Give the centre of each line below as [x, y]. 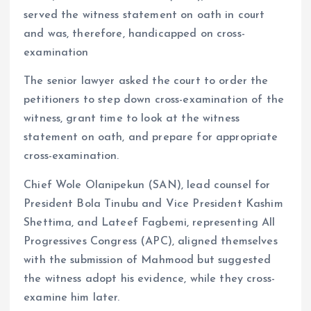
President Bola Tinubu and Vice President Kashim [153, 204]
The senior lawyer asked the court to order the [146, 82]
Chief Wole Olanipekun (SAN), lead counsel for [147, 185]
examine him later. [72, 297]
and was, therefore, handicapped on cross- [134, 34]
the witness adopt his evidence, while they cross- [149, 279]
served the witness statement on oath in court [144, 16]
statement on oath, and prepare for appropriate [151, 138]
